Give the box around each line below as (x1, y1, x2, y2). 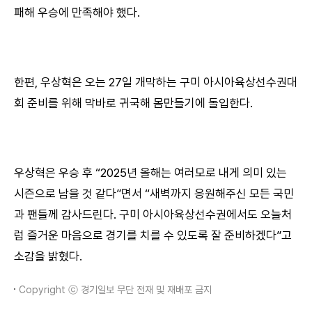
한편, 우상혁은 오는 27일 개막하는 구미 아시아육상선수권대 (14, 75, 297, 90)
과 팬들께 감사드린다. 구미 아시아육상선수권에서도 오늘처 (14, 208, 292, 222)
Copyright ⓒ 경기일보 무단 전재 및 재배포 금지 (19, 283, 212, 296)
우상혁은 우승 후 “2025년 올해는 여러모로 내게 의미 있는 (14, 166, 287, 180)
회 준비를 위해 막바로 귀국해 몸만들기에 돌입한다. (14, 96, 253, 111)
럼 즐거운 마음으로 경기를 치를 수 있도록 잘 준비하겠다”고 (14, 228, 292, 243)
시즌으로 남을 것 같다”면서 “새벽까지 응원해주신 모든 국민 (14, 187, 294, 201)
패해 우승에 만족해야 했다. (14, 6, 140, 20)
